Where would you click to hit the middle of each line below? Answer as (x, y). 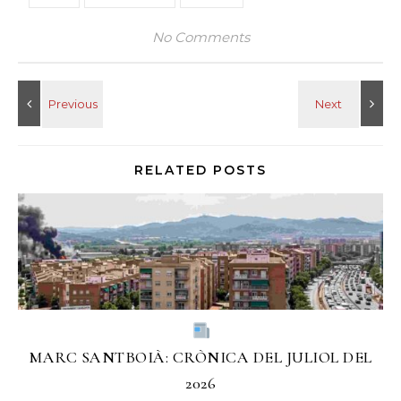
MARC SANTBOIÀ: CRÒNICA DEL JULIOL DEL (200, 357)
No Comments (200, 37)
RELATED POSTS (200, 170)
